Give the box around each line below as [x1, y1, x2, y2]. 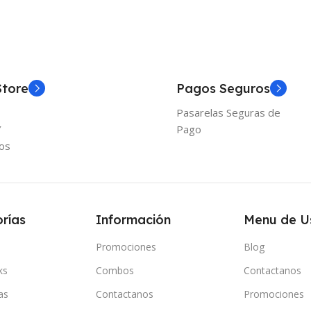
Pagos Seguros [176, 81, 270, 97]
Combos [96, 264, 135, 278]
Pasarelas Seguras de [176, 106, 280, 120]
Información [96, 212, 171, 228]
